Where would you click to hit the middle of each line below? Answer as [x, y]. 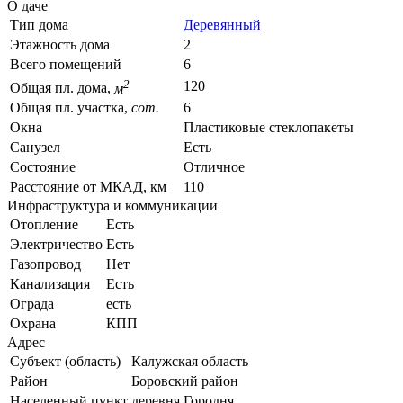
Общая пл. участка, [71, 108]
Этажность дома [60, 45]
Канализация [50, 284]
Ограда [32, 304]
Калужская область [190, 362]
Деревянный [222, 25]
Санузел [35, 148]
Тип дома [39, 25]
